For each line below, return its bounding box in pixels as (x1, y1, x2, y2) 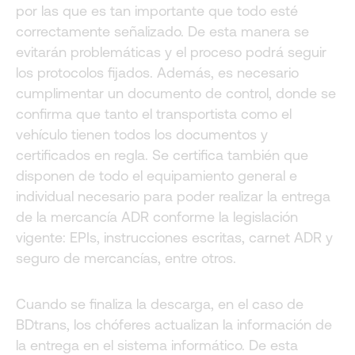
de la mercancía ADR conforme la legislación (16, 208, 298, 226)
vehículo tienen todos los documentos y (16, 126, 268, 143)
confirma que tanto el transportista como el (16, 105, 292, 123)
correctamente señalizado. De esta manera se (16, 23, 309, 40)
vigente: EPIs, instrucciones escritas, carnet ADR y (16, 229, 333, 246)
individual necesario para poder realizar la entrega (16, 188, 330, 205)
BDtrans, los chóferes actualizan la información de (16, 315, 332, 333)
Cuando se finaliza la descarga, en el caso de (16, 295, 303, 312)
